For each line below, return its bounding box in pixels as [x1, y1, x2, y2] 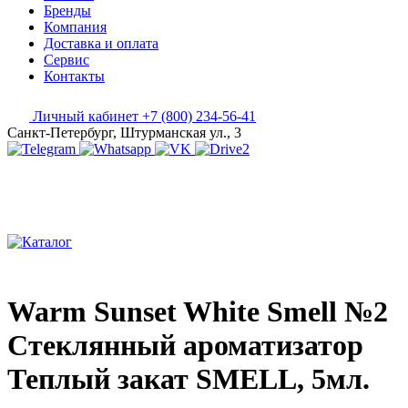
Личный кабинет [33, 108, 138, 124]
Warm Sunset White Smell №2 [7, 295, 388, 329]
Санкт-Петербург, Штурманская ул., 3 [7, 125, 241, 140]
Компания [44, 19, 107, 35]
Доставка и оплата [44, 36, 158, 51]
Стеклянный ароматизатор [7, 329, 363, 362]
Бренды [44, 3, 91, 18]
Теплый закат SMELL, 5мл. [7, 362, 370, 396]
